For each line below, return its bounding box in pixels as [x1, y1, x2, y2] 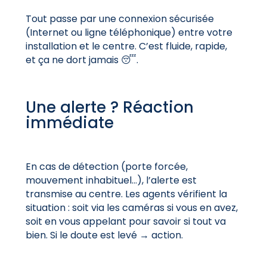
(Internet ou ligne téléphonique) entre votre [25, 25, 232, 39]
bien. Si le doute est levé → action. [25, 228, 183, 242]
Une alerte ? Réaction [25, 96, 194, 118]
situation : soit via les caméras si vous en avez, [25, 200, 238, 215]
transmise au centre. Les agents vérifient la [25, 187, 227, 201]
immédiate [25, 111, 114, 133]
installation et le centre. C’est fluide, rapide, [25, 39, 227, 53]
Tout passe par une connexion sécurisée [25, 11, 214, 26]
